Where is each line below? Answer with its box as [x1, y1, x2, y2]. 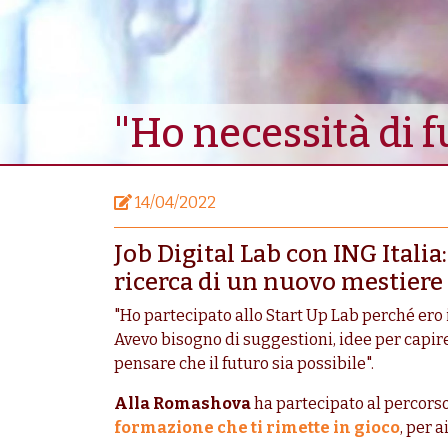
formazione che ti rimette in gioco [114, 418, 400, 438]
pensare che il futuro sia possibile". [114, 354, 374, 374]
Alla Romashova [114, 394, 251, 414]
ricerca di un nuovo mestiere [114, 268, 443, 297]
